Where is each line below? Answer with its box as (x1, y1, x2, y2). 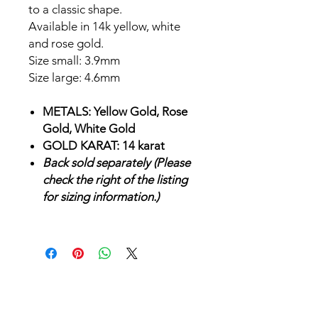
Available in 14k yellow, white (28, 18, 180, 33)
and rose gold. (28, 35, 104, 50)
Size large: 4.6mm (28, 70, 120, 84)
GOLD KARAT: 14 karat (43, 138, 165, 153)
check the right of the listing (43, 172, 187, 187)
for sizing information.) (43, 189, 159, 204)
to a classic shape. (28, 1, 122, 16)
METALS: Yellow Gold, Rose (43, 104, 187, 119)
